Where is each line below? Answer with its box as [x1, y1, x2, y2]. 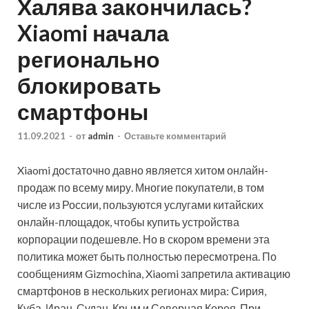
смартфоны [17, 97, 148, 125]
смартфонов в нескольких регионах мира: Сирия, [17, 284, 266, 298]
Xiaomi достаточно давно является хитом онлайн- [17, 163, 268, 177]
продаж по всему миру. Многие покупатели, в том [17, 181, 264, 195]
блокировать [17, 71, 161, 99]
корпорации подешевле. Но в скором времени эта [17, 232, 270, 246]
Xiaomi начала [17, 19, 169, 46]
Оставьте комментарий [124, 130, 226, 142]
